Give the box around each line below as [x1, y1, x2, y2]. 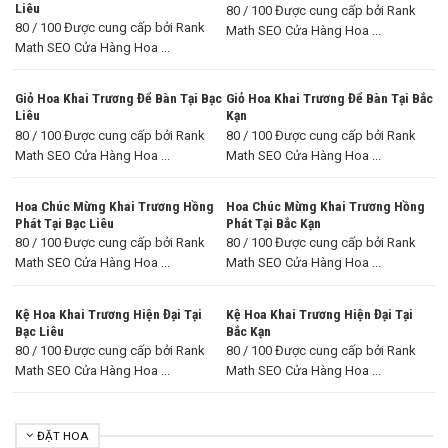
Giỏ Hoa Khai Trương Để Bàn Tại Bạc [15, 90, 222, 107]
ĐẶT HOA [37, 428, 89, 443]
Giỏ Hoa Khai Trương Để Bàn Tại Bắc [226, 90, 433, 107]
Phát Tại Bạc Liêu [15, 214, 114, 231]
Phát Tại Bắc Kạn [226, 214, 321, 231]
